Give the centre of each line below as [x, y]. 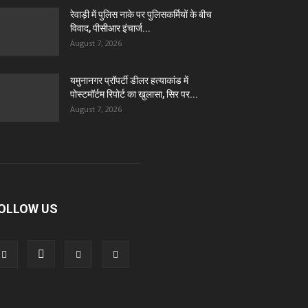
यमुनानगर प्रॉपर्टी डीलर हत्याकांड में [129, 80]
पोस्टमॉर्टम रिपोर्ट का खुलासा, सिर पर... [134, 94]
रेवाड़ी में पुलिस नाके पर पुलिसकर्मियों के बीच [141, 14]
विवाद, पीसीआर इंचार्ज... [110, 28]
